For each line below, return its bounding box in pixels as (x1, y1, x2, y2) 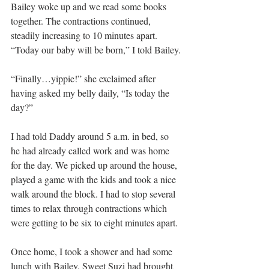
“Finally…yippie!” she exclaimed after (11, 71, 158, 85)
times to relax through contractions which (11, 201, 169, 214)
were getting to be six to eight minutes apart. (11, 216, 178, 229)
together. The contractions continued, (11, 14, 153, 27)
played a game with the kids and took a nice (11, 172, 178, 186)
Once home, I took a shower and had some (11, 244, 175, 258)
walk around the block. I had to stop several (11, 187, 178, 200)
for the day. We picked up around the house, (11, 158, 180, 171)
